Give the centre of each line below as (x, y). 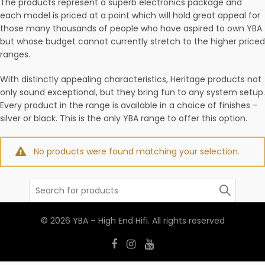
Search (43, 185)
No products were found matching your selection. (137, 151)
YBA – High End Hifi (110, 221)
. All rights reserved (186, 221)
